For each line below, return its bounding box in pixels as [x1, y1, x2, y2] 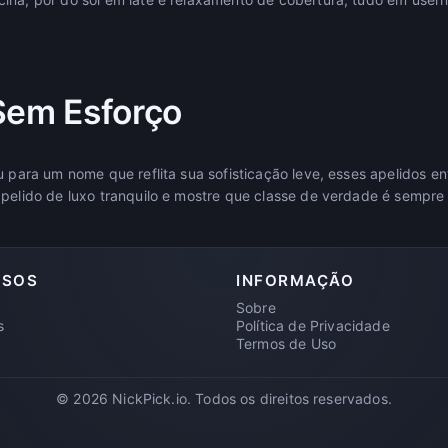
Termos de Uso [236, 334, 337, 352]
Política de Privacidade [236, 316, 390, 334]
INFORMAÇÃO [236, 270, 355, 290]
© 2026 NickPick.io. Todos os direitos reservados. [56, 389, 392, 407]
